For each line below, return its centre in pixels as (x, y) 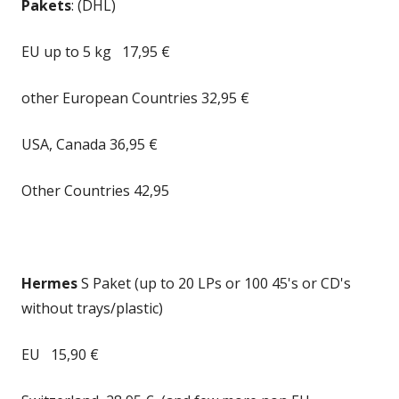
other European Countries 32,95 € (135, 98)
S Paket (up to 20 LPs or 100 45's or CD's (214, 283)
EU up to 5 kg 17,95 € (96, 52)
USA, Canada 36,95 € (90, 144)
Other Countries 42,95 (95, 191)
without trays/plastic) (92, 308)
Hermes (49, 283)
